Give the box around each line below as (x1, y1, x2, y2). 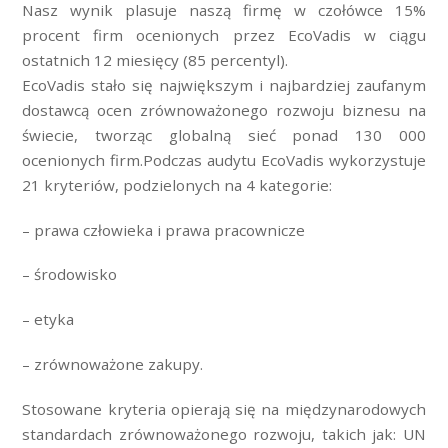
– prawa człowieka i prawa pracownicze (22, 219, 306, 240)
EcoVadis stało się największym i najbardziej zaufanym (22, 74, 426, 95)
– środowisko (22, 264, 118, 285)
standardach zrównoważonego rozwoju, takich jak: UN (22, 423, 426, 444)
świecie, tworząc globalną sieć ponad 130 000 (22, 124, 426, 145)
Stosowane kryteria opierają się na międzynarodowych (22, 398, 426, 419)
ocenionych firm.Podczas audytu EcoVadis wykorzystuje (22, 149, 426, 170)
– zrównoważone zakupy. (22, 353, 204, 374)
